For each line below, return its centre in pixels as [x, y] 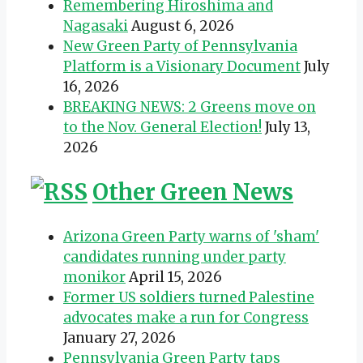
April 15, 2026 [175, 277]
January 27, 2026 [120, 337]
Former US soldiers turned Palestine [189, 297]
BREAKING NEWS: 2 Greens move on [190, 107]
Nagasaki [96, 26]
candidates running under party [175, 256]
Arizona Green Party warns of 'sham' [191, 236]
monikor [94, 277]
